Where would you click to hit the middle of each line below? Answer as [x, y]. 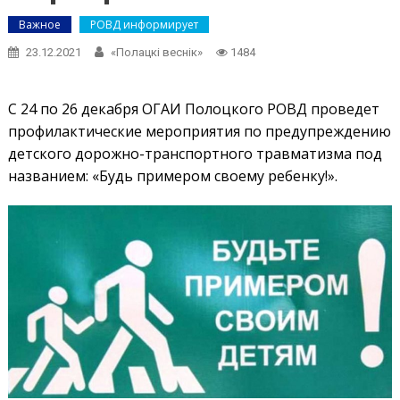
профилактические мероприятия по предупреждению [199, 131]
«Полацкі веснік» [156, 52]
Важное [39, 25]
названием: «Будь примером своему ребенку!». [172, 176]
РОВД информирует [144, 25]
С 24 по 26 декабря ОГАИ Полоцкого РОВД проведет [193, 109]
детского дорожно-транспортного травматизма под [195, 154]
